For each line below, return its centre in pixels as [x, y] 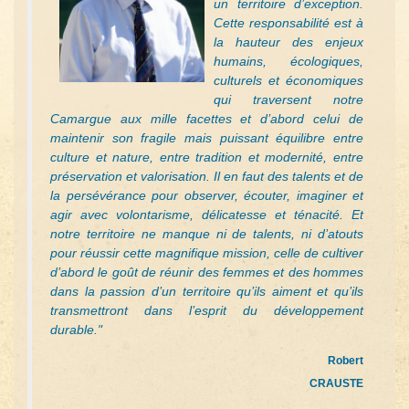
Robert [226, 360]
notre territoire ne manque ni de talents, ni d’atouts [207, 233]
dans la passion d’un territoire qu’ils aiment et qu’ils [207, 291]
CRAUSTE [336, 383]
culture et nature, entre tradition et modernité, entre [207, 157]
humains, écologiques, [288, 61]
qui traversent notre [288, 99]
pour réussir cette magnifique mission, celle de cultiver [207, 252]
